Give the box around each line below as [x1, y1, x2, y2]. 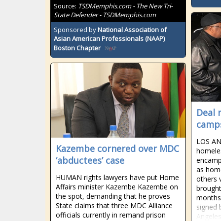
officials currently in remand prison [56, 210, 166, 220]
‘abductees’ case [56, 154, 124, 166]
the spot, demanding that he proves [56, 191, 170, 201]
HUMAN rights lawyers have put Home [56, 173, 179, 182]
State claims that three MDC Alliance [56, 201, 173, 210]
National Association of [98, 25, 167, 34]
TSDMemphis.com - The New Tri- [78, 1, 173, 10]
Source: [54, 1, 78, 10]
